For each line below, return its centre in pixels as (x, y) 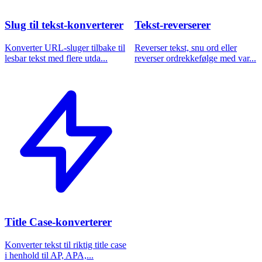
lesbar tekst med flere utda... (56, 58)
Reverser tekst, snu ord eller (186, 47)
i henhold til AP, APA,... (49, 256)
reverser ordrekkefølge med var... (195, 58)
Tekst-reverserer (173, 25)
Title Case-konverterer (58, 222)
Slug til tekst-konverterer (64, 25)
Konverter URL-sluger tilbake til (65, 47)
